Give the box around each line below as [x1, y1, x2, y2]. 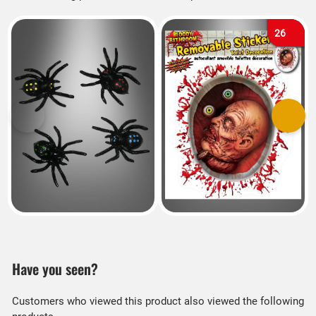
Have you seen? [11, 258, 98, 280]
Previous [26, 116, 68, 129]
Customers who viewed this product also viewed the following [11, 294, 304, 308]
